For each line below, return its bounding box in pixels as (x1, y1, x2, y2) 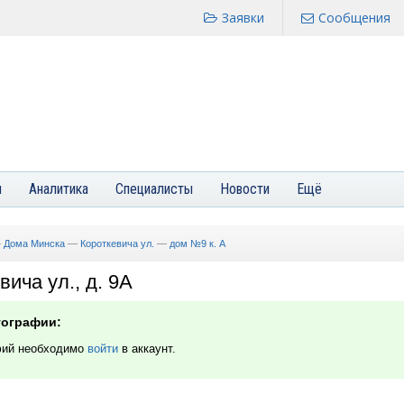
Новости (220, 180, 270, 197)
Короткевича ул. (80, 238, 154, 249)
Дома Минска (4, 238, 65, 249)
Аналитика (29, 180, 88, 197)
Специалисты (115, 180, 193, 197)
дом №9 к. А (170, 238, 225, 249)
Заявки (222, 9, 264, 26)
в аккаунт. (118, 342, 176, 355)
